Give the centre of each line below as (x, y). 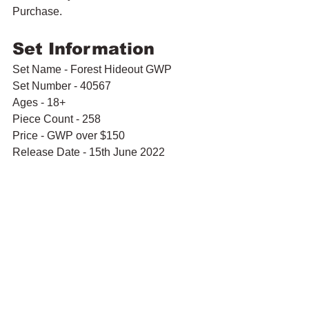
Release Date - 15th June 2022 (89, 152)
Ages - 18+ (39, 103)
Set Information (83, 49)
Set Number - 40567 (62, 86)
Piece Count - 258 (57, 119)
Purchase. (37, 12)
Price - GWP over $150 (69, 136)
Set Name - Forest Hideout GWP (92, 70)
